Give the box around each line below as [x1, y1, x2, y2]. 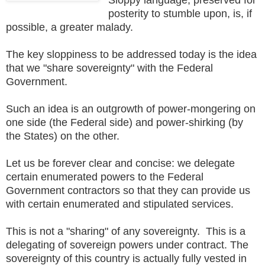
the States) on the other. [6, 130, 122, 142]
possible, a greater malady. [6, 21, 136, 33]
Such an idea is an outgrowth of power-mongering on [6, 102, 256, 115]
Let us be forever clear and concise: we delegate [6, 157, 235, 169]
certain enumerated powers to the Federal [6, 170, 203, 183]
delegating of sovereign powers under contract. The [6, 238, 248, 251]
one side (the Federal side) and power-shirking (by [6, 116, 243, 128]
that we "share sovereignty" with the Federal [6, 62, 213, 74]
